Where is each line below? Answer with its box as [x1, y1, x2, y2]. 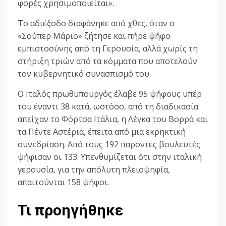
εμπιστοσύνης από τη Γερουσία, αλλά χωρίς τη [18, 43, 198, 54]
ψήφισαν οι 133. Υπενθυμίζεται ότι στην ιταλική [18, 151, 202, 163]
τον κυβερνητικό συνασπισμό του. [18, 68, 151, 80]
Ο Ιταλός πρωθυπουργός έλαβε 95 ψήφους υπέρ [18, 88, 202, 100]
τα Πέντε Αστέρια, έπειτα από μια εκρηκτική [18, 126, 186, 138]
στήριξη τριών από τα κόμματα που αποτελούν [18, 55, 197, 67]
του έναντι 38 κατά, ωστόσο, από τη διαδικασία [18, 101, 198, 112]
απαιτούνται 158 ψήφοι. [18, 177, 109, 188]
